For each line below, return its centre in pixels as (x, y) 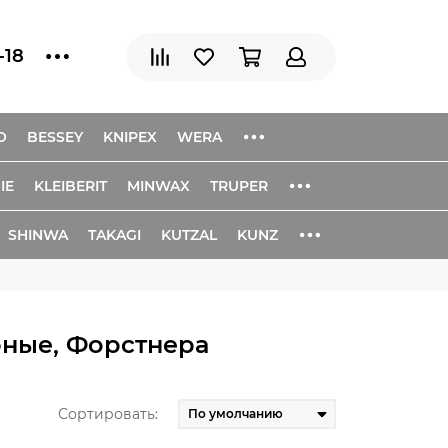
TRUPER (239, 186)
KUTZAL (189, 235)
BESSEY (55, 137)
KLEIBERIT (70, 186)
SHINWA (38, 235)
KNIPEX (130, 137)
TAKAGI (114, 235)
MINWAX (158, 186)
